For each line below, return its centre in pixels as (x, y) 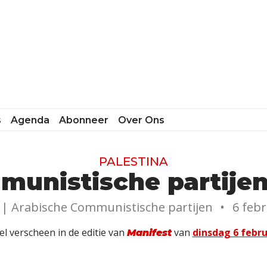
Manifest (149, 232)
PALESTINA (133, 162)
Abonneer (84, 120)
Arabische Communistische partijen (112, 207)
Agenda (30, 120)
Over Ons (142, 120)
